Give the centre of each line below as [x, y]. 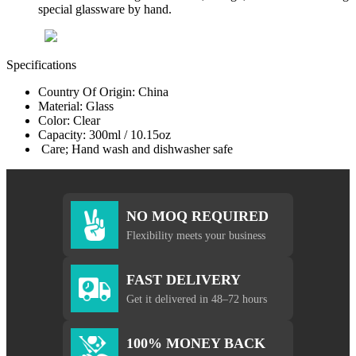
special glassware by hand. [105, 10]
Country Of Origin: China [103, 92]
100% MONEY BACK [196, 343]
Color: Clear [69, 121]
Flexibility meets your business [196, 235]
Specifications [41, 65]
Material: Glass [76, 106]
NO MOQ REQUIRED [197, 216]
